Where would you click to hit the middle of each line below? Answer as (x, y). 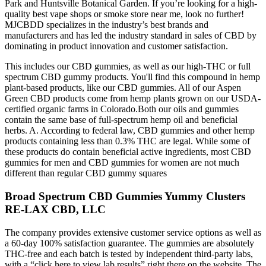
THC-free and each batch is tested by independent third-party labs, (129, 254)
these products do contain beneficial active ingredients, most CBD (128, 152)
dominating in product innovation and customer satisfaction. (116, 46)
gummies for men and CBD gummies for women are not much (122, 163)
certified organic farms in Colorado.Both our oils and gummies (122, 109)
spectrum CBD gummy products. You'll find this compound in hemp (132, 77)
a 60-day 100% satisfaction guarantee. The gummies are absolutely (129, 243)
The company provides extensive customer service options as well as (133, 232)
